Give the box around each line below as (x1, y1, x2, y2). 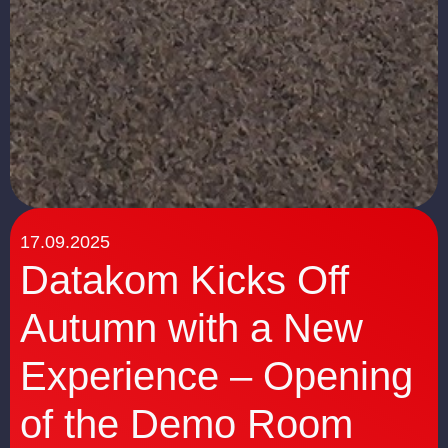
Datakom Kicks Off (20, 258, 349, 303)
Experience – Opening (20, 354, 413, 399)
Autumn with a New (20, 306, 363, 351)
